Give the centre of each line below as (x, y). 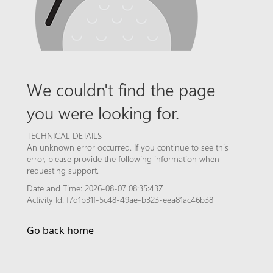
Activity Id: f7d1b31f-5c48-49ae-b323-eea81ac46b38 (120, 200)
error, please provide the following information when (123, 159)
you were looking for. (103, 112)
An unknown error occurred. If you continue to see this (128, 147)
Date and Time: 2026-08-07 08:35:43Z (95, 188)
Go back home (60, 230)
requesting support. (63, 170)
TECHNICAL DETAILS (64, 136)
